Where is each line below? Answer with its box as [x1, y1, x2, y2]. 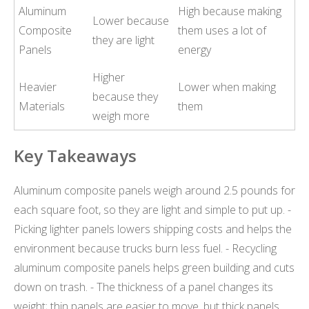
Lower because [92, 13, 170, 28]
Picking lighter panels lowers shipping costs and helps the [14, 221, 292, 237]
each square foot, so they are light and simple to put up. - [14, 201, 291, 217]
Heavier [19, 79, 57, 94]
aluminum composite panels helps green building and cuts [14, 259, 295, 275]
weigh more [92, 108, 150, 123]
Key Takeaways [14, 143, 137, 167]
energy [178, 42, 212, 57]
